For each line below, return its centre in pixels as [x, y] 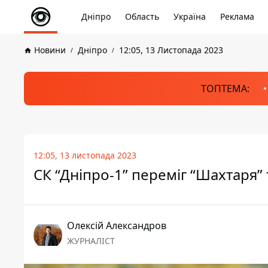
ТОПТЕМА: [225, 89]
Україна [190, 16]
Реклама [237, 16]
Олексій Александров [117, 226]
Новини [50, 50]
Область [142, 16]
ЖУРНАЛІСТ [91, 241]
